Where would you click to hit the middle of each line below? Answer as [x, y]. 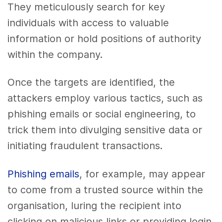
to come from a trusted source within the [106, 190]
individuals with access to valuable [88, 23]
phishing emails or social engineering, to [102, 114]
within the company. [55, 54]
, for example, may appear [142, 174]
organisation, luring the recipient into [95, 206]
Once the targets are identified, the [91, 83]
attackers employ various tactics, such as [105, 98]
